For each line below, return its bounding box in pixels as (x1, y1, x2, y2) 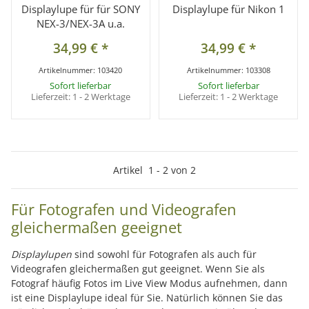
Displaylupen (11, 247, 72, 261)
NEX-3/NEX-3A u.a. (36, 16, 125, 30)
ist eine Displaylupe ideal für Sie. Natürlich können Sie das (11, 290, 283, 304)
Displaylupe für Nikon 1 (172, 1, 285, 16)
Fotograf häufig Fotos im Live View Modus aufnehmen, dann (11, 276, 288, 290)
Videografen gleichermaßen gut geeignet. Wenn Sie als (11, 261, 265, 275)
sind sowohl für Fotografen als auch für (72, 247, 257, 261)
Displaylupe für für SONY (21, 1, 140, 16)
